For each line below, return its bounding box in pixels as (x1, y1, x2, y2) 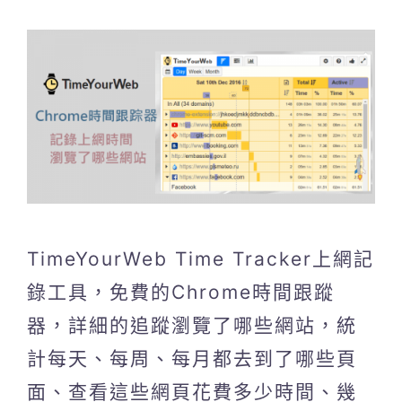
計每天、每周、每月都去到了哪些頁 (27, 346, 357, 370)
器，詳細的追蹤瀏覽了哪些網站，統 (27, 313, 357, 336)
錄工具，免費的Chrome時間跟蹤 (27, 280, 335, 303)
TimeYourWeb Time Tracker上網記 (27, 247, 374, 270)
